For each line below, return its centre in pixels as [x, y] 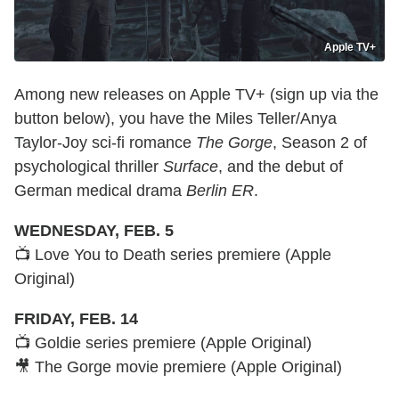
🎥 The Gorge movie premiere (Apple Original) [178, 367]
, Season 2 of [320, 143]
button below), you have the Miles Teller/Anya [175, 119]
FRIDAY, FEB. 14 [76, 319]
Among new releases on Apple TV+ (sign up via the [196, 95]
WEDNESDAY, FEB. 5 [94, 231]
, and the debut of [281, 167]
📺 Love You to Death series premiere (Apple [173, 255]
